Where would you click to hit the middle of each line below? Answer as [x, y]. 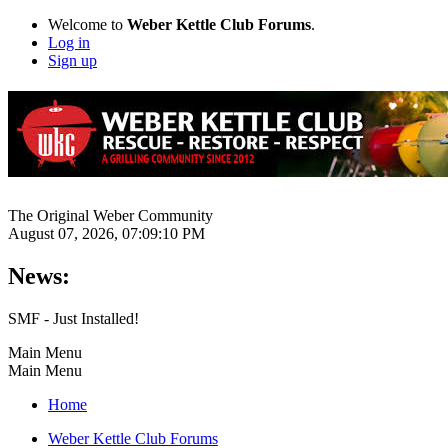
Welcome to [87, 24]
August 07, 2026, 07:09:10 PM [106, 233]
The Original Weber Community [110, 215]
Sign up [72, 60]
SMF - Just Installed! [73, 318]
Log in [69, 42]
